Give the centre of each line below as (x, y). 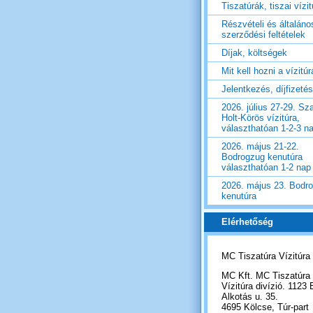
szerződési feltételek (263, 35)
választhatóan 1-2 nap (266, 168)
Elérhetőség (247, 222)
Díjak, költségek (254, 53)
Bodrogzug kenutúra (262, 157)
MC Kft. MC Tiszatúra (266, 276)
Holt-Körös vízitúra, (261, 118)
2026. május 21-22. (260, 147)
